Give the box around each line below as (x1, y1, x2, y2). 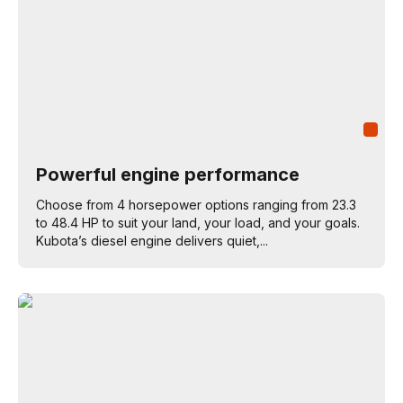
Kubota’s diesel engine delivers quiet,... (36, 233, 268, 248)
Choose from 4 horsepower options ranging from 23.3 (36, 197, 356, 212)
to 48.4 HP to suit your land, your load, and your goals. (36, 215, 360, 230)
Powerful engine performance (36, 164, 300, 185)
